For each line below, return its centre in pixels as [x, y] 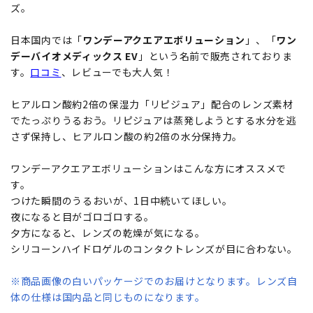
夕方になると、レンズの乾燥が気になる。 [108, 233]
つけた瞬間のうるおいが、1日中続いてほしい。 [122, 201]
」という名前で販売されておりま [215, 56]
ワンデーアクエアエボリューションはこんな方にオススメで [148, 169]
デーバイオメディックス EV [74, 56]
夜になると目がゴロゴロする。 [82, 217]
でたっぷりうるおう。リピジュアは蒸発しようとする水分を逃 [154, 121]
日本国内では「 [46, 40]
